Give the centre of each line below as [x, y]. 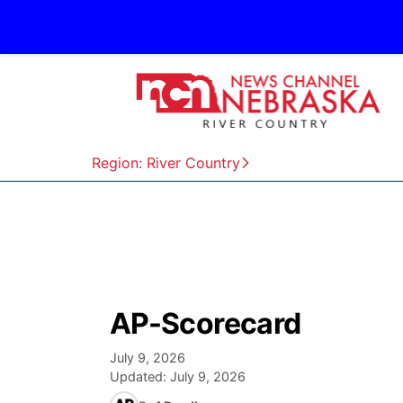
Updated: [140, 376]
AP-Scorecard [206, 323]
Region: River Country [166, 163]
